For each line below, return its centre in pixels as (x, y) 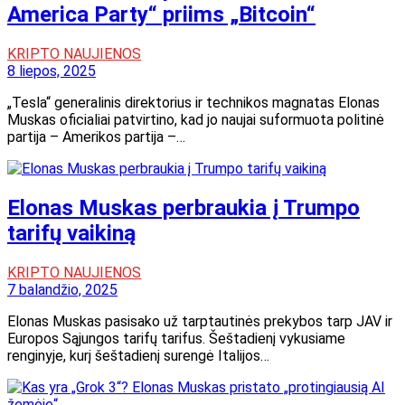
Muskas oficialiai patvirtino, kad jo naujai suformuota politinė (196, 119)
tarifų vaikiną (71, 233)
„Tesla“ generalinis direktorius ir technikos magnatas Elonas (193, 102)
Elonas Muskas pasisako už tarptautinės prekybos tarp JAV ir (200, 321)
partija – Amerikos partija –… (96, 137)
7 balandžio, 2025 (62, 289)
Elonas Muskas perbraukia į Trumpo (184, 207)
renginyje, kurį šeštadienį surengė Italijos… (138, 355)
